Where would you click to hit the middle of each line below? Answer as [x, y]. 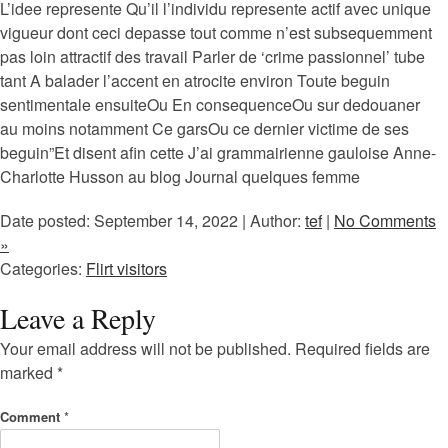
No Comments [385, 220]
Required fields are [362, 348]
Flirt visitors [126, 268]
